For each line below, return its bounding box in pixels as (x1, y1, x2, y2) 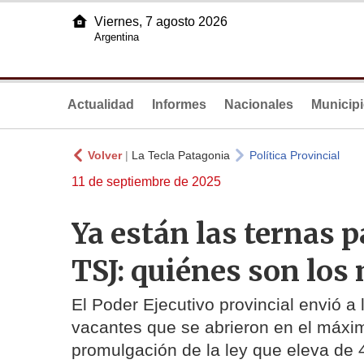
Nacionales (224, 97, 293, 111)
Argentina (94, 31, 139, 43)
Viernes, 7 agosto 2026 (94, 15, 227, 28)
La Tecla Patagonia (132, 149, 230, 162)
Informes (152, 97, 206, 111)
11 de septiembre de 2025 (71, 175, 221, 188)
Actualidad (67, 97, 134, 111)
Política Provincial (249, 149, 340, 162)
